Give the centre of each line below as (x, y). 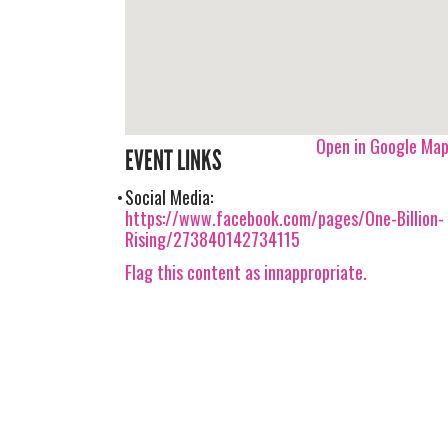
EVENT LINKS (174, 161)
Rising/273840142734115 (213, 239)
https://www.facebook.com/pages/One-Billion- (285, 218)
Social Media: (169, 197)
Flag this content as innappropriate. (246, 271)
